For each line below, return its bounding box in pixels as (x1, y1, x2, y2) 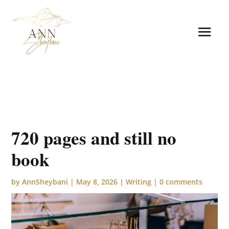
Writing (126, 176, 152, 187)
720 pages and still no (11, 124, 177, 151)
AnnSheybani (22, 176, 68, 187)
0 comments (159, 176, 203, 187)
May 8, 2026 (76, 176, 118, 187)
